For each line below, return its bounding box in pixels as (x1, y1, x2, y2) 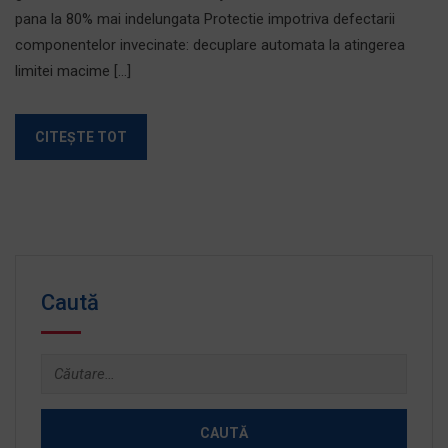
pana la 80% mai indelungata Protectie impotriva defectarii (15, 10, 395, 28)
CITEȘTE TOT (35, 129, 127, 145)
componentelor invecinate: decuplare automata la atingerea (15, 36, 405, 54)
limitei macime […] (15, 62, 131, 80)
